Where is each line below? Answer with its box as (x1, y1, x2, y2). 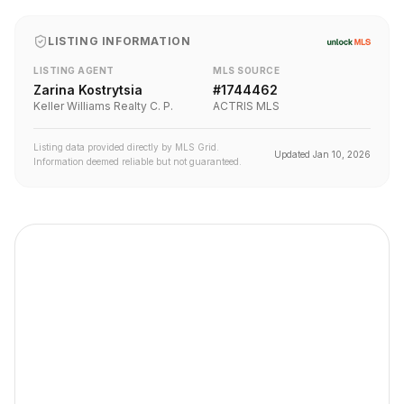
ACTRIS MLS (213, 99, 280, 113)
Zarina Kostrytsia (33, 82, 142, 97)
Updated (274, 149, 313, 160)
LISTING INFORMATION (48, 34, 191, 48)
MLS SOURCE (213, 65, 280, 76)
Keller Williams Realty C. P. (33, 99, 173, 113)
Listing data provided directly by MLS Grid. (33, 142, 219, 152)
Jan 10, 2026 (313, 149, 371, 160)
